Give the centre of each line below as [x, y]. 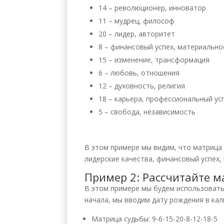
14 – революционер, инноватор [152, 7]
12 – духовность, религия [142, 85]
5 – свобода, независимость [147, 111]
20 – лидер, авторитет [137, 33]
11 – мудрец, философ [137, 20]
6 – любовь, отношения [139, 72]
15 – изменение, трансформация [154, 59]
